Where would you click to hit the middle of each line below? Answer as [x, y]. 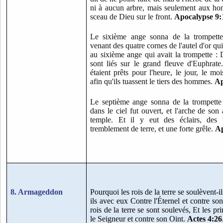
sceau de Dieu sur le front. [132, 16]
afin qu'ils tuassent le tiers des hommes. [152, 82]
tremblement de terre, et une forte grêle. [153, 128]
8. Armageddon [37, 192]
